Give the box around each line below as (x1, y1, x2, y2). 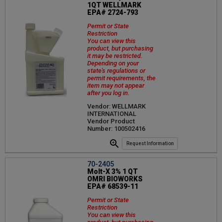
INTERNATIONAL (87, 110, 136, 118)
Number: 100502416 (87, 125, 145, 133)
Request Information (126, 141, 174, 147)
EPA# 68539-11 (87, 182, 138, 190)
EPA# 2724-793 (87, 8, 138, 17)
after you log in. (87, 89, 130, 97)
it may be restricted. (87, 52, 143, 60)
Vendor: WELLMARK (87, 103, 146, 111)
